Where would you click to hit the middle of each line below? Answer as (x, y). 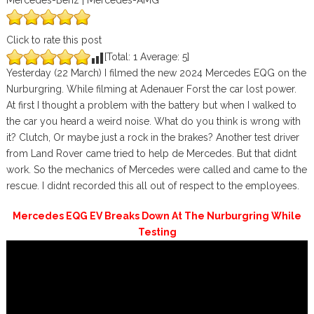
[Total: (118, 57)
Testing (157, 232)
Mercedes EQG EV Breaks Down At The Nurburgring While (157, 216)
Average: (159, 57)
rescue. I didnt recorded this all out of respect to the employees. (152, 186)
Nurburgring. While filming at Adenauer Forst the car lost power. (151, 89)
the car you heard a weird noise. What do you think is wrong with (153, 121)
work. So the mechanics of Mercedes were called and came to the (156, 170)
